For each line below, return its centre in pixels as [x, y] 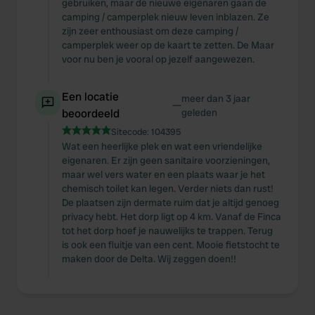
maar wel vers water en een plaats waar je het [163, 174]
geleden [199, 112]
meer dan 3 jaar [216, 98]
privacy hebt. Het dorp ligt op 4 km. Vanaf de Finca [172, 217]
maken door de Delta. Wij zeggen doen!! [149, 259]
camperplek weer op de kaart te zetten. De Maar [168, 45]
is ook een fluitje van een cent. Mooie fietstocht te [171, 245]
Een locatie [90, 97]
